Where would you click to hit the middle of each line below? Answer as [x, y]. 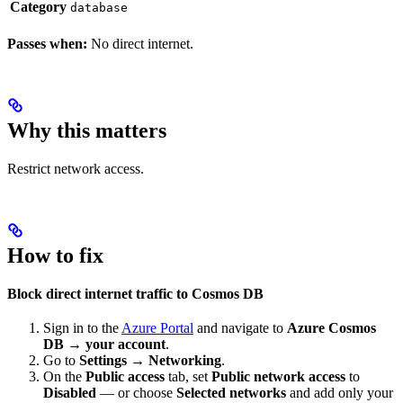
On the [64, 377]
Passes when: [47, 44]
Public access [125, 377]
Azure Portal [157, 328]
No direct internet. [140, 44]
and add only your [340, 393]
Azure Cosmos [331, 328]
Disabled [70, 393]
